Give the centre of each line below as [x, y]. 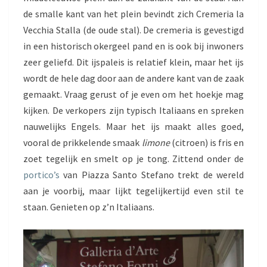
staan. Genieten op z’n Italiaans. [89, 207]
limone [155, 142]
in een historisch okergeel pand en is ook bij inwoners [133, 46]
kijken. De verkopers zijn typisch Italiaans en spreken [133, 110]
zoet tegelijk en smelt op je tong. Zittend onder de [133, 159]
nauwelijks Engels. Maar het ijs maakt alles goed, [133, 126]
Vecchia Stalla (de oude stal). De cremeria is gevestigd [133, 30]
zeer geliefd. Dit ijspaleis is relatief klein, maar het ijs [133, 62]
